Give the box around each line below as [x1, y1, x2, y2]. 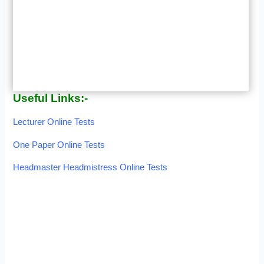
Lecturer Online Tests [13, 117, 95, 127]
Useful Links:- [13, 92, 88, 105]
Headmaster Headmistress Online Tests [13, 163, 168, 173]
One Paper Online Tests [13, 140, 105, 150]
